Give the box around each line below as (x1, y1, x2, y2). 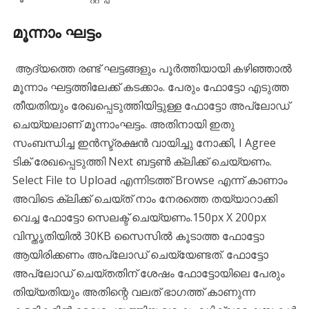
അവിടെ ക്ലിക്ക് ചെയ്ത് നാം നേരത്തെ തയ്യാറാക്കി (12, 190, 277, 206)
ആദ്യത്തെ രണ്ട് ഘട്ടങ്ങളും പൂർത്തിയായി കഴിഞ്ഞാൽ (12, 60, 292, 76)
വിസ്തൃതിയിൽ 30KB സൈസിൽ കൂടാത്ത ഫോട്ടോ (12, 228, 264, 243)
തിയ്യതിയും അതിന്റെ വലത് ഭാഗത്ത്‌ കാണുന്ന (12, 283, 255, 299)
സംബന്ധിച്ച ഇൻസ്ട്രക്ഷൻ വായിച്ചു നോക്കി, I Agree (12, 134, 276, 150)
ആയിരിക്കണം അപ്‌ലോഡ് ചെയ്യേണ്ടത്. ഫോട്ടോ (12, 246, 268, 262)
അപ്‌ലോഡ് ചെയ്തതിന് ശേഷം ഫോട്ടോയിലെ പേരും (12, 265, 285, 281)
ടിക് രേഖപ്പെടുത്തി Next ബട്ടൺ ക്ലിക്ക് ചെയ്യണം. (12, 153, 272, 169)
